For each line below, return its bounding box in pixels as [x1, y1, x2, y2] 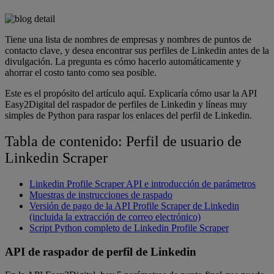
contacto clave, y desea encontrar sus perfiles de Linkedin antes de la [5, 45, 269, 56]
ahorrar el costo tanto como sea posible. [5, 67, 157, 78]
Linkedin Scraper [5, 149, 108, 166]
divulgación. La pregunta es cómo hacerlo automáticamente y [5, 56, 241, 67]
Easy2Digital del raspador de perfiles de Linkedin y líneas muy [5, 99, 247, 109]
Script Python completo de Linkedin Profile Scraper [29, 222, 229, 233]
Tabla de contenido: [5, 133, 122, 149]
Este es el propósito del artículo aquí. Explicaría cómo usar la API [5, 88, 257, 98]
